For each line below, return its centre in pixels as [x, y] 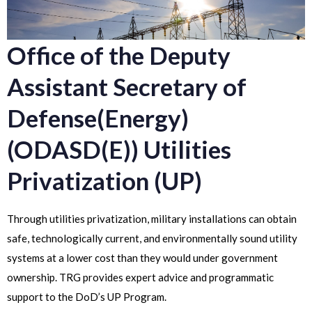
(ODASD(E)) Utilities [119, 149]
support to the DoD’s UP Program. [87, 297]
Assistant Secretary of [127, 86]
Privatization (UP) [104, 180]
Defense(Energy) [98, 118]
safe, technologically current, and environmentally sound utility [152, 238]
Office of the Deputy [119, 55]
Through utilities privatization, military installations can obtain [152, 219]
